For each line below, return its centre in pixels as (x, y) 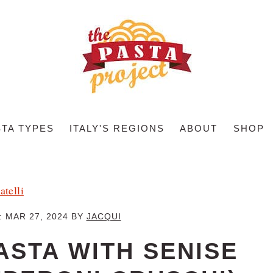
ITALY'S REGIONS (117, 129)
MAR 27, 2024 (37, 216)
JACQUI (104, 216)
